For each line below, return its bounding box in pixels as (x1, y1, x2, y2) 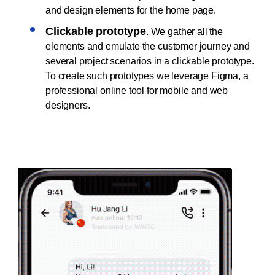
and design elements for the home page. (45, 5, 219, 16)
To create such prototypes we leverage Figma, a (45, 71, 249, 82)
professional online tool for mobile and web (45, 85, 228, 96)
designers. (45, 100, 93, 111)
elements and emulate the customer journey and (45, 41, 250, 52)
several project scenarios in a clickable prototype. (45, 56, 254, 67)
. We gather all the (145, 26, 223, 37)
